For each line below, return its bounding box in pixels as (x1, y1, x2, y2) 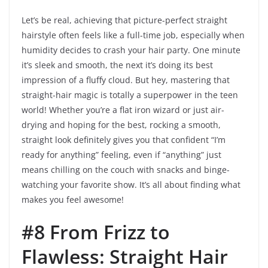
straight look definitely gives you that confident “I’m (22, 134, 226, 146)
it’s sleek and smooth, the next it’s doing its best (22, 59, 213, 71)
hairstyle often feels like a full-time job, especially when (22, 29, 245, 41)
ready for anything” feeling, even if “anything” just (22, 149, 221, 161)
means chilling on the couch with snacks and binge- (22, 164, 230, 176)
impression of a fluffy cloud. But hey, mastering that (22, 74, 230, 86)
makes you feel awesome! (22, 194, 124, 206)
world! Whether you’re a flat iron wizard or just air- (22, 104, 224, 116)
